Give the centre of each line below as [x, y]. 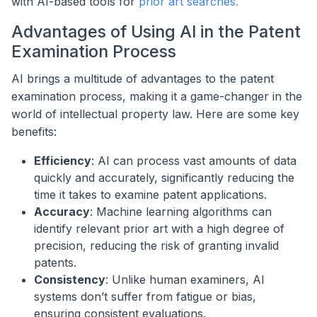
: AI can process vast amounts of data [194, 160]
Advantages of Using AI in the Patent [156, 32]
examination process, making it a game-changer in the [157, 96]
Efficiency [63, 160]
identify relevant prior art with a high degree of [159, 228]
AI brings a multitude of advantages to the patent [143, 78]
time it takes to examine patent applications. [150, 194]
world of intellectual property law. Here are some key [155, 114]
